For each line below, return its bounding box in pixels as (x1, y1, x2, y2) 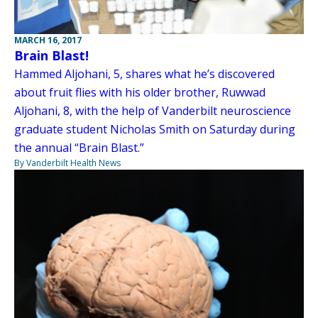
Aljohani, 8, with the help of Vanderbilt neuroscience (14, 102, 291, 119)
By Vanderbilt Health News (14, 156, 121, 169)
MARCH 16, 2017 (14, 33, 82, 46)
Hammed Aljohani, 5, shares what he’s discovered (14, 65, 275, 82)
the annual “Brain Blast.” (14, 139, 144, 155)
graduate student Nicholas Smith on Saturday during (14, 121, 295, 137)
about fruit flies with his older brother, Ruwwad (14, 84, 265, 100)
